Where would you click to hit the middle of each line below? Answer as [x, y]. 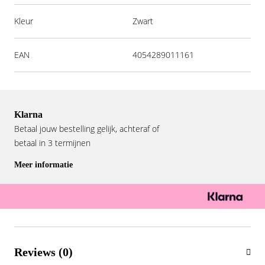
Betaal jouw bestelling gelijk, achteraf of [87, 129]
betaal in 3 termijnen [52, 143]
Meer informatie [43, 165]
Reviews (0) [43, 252]
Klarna [28, 114]
